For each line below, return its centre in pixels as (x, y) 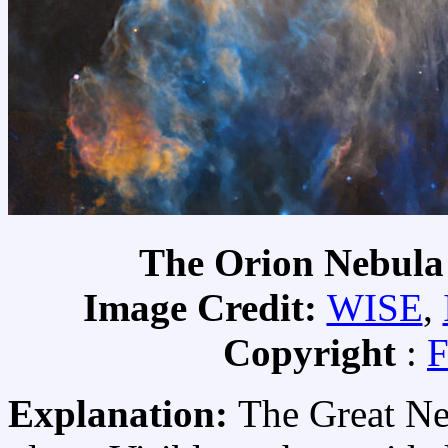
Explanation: (123, 413)
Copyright (314, 352)
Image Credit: (204, 307)
